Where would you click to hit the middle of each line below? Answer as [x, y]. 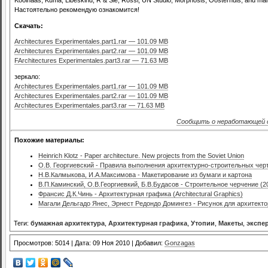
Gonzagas [180, 243]
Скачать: [29, 25]
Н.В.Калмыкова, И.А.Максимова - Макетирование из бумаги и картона [145, 175]
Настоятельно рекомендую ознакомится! [77, 9]
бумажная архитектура [68, 223]
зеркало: [27, 76]
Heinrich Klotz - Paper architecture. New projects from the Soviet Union [141, 156]
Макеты [231, 223]
